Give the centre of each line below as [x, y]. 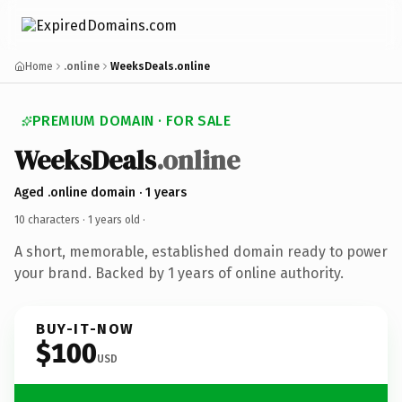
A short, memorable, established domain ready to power [201, 251]
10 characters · [51, 219]
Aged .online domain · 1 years [100, 192]
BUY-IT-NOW [85, 328]
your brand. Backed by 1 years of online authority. [179, 273]
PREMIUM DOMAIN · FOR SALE [131, 121]
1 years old [114, 219]
